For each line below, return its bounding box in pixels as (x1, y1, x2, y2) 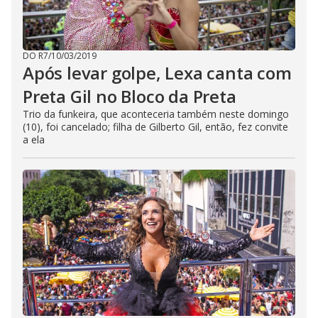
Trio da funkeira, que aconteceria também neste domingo (23, 107, 289, 121)
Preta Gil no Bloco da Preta (23, 84, 236, 108)
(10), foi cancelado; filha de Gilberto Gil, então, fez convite (23, 120, 288, 133)
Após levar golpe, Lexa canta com (23, 61, 292, 84)
